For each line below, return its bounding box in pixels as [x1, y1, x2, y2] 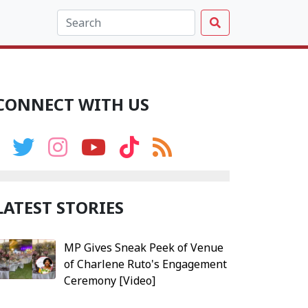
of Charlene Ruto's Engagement [63, 256, 227, 272]
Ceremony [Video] [63, 273, 155, 288]
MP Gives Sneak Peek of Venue [63, 240, 223, 255]
